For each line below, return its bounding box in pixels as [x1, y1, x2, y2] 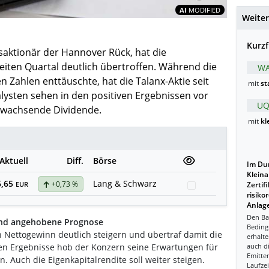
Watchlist [199, 179, 237, 191]
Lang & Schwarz [93, 177, 157, 189]
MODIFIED [188, 5, 220, 14]
